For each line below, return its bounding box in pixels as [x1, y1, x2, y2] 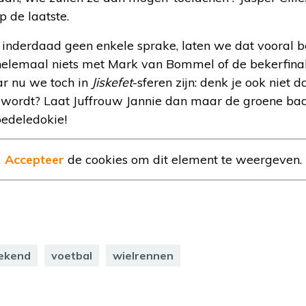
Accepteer [4, 152, 64, 168]
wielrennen [113, 249, 173, 263]
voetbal [51, 249, 92, 263]
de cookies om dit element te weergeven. [64, 152, 302, 168]
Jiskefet [92, 74, 133, 91]
